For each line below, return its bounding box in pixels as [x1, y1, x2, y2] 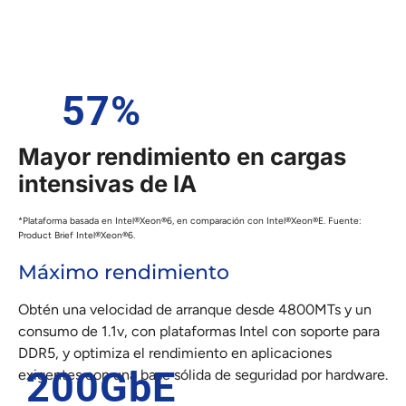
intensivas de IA [18, 169, 197, 198]
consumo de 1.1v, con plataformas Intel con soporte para [18, 322, 380, 340]
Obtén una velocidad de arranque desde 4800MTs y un [18, 300, 372, 318]
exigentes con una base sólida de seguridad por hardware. [18, 365, 388, 383]
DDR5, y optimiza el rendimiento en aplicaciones [18, 343, 332, 362]
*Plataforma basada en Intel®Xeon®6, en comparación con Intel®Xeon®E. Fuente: [18, 214, 362, 227]
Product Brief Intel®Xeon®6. [18, 228, 135, 241]
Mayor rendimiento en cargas [18, 141, 346, 170]
